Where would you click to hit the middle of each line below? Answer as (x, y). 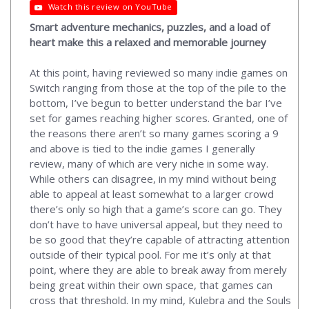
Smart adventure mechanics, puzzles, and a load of (150, 27)
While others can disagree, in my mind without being (153, 178)
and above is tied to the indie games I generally (142, 148)
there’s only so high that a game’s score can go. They (156, 209)
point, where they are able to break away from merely (158, 269)
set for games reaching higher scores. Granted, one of (159, 118)
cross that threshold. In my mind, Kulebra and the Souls (160, 300)
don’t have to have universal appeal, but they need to (156, 224)
